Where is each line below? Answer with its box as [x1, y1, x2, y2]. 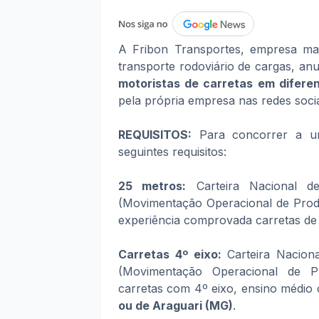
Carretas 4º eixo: [118, 247, 227, 261]
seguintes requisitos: [118, 145, 226, 159]
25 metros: [118, 179, 187, 193]
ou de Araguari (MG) [118, 298, 233, 313]
